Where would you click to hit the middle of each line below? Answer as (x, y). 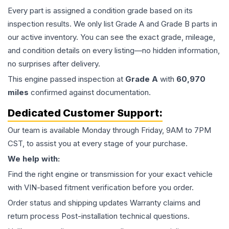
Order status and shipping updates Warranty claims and (104, 203)
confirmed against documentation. (90, 92)
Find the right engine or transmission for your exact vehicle (110, 174)
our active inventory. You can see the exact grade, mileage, (111, 37)
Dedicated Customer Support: (85, 113)
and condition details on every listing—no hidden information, (114, 50)
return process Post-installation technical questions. (99, 216)
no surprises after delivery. (54, 64)
